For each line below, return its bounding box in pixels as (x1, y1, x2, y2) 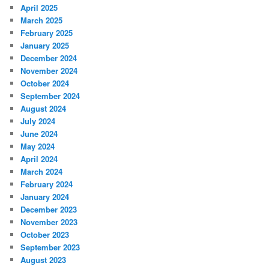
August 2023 (20, 254, 67, 266)
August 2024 (20, 103, 67, 115)
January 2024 (20, 191, 70, 203)
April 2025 (20, 2, 58, 14)
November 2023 (20, 216, 78, 228)
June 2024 (20, 128, 58, 140)
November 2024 (20, 65, 78, 77)
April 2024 (20, 153, 58, 165)
